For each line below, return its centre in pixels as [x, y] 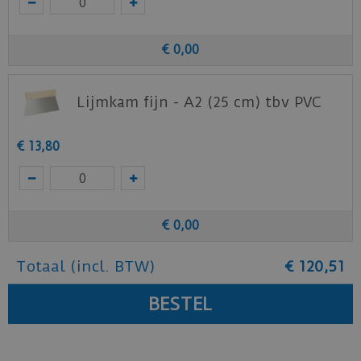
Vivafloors [56, 21]
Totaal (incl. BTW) [86, 266]
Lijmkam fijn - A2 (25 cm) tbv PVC [199, 102]
